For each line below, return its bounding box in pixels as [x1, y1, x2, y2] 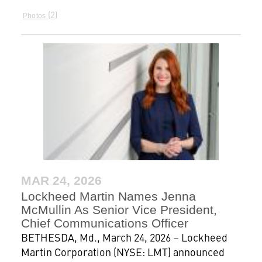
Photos [22, 11, 46, 20]
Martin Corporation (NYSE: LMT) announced [20, 244, 225, 260]
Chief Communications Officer [20, 216, 188, 230]
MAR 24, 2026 [20, 174, 102, 188]
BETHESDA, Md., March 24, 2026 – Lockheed [20, 230, 227, 245]
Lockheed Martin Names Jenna [20, 189, 196, 204]
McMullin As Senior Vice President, [20, 203, 217, 217]
